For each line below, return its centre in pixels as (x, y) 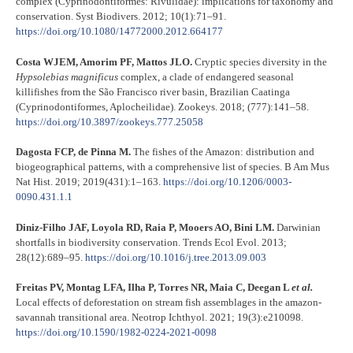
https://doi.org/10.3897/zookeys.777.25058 (110, 121)
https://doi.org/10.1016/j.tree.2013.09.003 (176, 257)
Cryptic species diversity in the (260, 61)
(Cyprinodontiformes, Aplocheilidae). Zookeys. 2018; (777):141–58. (162, 106)
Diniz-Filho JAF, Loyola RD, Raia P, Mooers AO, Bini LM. (145, 227)
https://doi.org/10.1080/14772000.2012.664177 (119, 32)
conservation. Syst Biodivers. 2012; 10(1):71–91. (121, 17)
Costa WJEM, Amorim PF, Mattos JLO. (104, 61)
